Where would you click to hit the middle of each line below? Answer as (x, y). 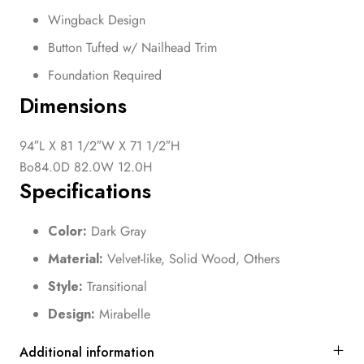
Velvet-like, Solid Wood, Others (191, 258)
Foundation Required (105, 75)
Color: (67, 231)
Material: (76, 258)
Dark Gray (117, 231)
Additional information (87, 352)
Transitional (115, 286)
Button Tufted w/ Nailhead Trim (132, 47)
